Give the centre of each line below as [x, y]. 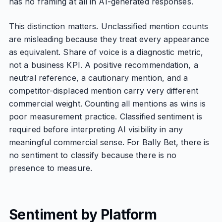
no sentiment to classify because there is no [93, 155]
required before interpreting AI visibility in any [96, 129]
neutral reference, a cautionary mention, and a [98, 78]
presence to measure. [50, 168]
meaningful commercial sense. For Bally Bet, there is [109, 142]
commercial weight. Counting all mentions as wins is [107, 104]
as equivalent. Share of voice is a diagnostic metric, [106, 52]
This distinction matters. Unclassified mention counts [109, 26]
